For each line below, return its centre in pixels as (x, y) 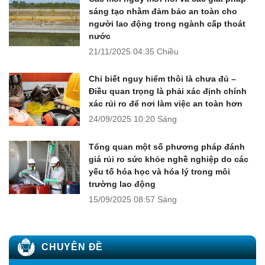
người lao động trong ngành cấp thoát (167, 24)
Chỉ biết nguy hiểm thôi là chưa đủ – (162, 79)
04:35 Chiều (156, 52)
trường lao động (122, 184)
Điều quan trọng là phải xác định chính (168, 91)
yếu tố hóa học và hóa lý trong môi (159, 172)
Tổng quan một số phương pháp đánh (167, 147)
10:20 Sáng (155, 119)
